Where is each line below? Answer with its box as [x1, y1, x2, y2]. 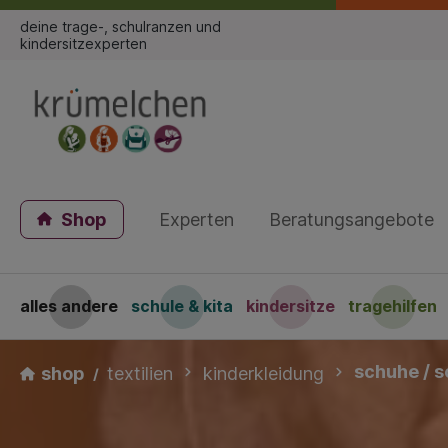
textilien [107, 363, 173, 385]
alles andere [20, 296, 118, 317]
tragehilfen [348, 296, 438, 317]
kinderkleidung [203, 363, 324, 385]
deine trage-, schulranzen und [20, 18, 221, 35]
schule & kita [131, 296, 234, 317]
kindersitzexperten [20, 35, 147, 52]
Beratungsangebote [269, 209, 434, 231]
